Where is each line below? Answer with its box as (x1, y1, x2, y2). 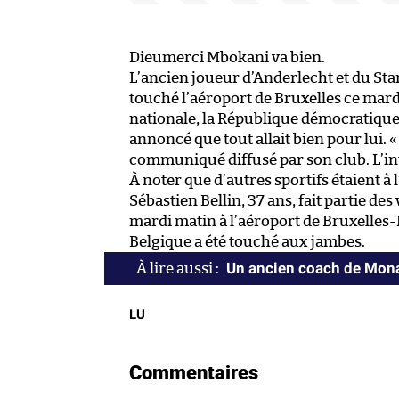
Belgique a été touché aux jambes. (129, 233, 365, 249)
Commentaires (129, 357, 258, 386)
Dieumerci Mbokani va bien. (129, 49, 325, 65)
